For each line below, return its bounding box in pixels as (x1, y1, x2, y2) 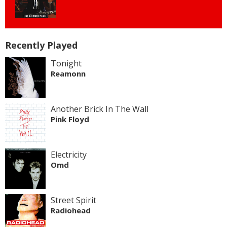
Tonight (51, 57, 82, 69)
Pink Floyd (51, 113, 89, 124)
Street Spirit (51, 194, 96, 206)
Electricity (51, 148, 87, 160)
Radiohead (51, 205, 91, 215)
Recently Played (5, 39, 78, 51)
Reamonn (51, 68, 86, 79)
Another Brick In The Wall (51, 103, 148, 115)
